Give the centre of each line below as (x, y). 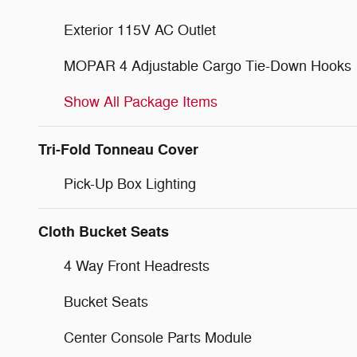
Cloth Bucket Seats (104, 231)
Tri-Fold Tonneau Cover (118, 149)
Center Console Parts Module (158, 337)
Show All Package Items (141, 102)
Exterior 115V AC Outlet (140, 30)
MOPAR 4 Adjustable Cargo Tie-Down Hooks (208, 66)
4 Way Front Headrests (137, 266)
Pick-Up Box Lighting (130, 184)
